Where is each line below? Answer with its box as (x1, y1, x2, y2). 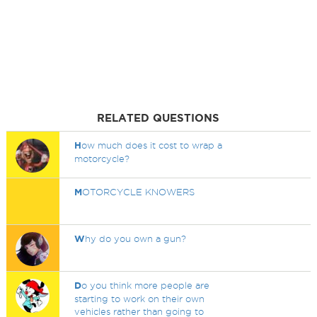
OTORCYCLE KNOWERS (82, 187, 195, 197)
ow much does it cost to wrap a (81, 140, 223, 150)
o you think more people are (81, 280, 210, 290)
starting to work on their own (74, 294, 205, 304)
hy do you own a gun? (85, 234, 187, 243)
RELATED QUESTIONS (97, 112, 220, 124)
